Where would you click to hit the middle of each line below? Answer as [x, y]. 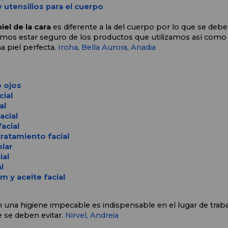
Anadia [143, 48]
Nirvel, [77, 216]
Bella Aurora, [105, 48]
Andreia [104, 216]
